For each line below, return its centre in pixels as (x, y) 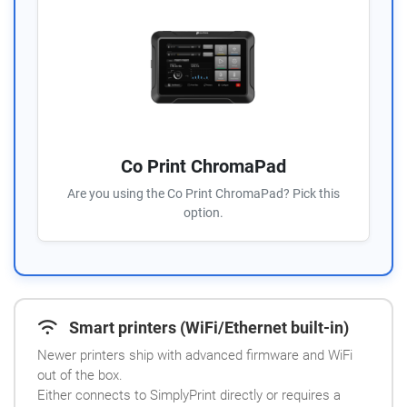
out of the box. (80, 375)
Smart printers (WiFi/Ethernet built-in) (209, 327)
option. (203, 212)
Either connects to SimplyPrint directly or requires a (189, 395)
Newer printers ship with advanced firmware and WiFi (195, 355)
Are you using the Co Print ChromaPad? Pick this (203, 193)
